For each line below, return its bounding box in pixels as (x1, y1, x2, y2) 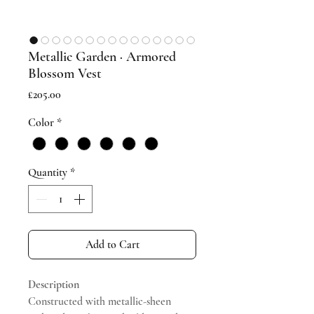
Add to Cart (85, 238, 139, 252)
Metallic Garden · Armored (28, 48, 176, 65)
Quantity (28, 165, 67, 180)
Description (28, 278, 79, 292)
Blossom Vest (28, 65, 102, 82)
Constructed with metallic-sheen (28, 294, 171, 309)
